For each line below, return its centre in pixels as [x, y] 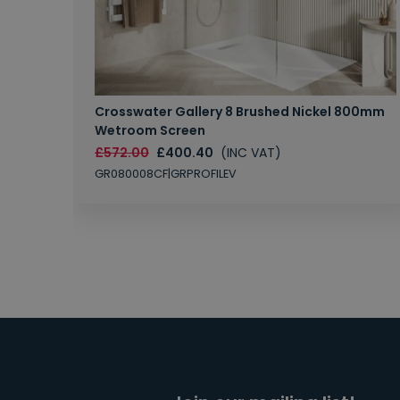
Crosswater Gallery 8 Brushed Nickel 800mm [240, 112]
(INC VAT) [251, 153]
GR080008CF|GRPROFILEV [166, 174]
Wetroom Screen [150, 131]
